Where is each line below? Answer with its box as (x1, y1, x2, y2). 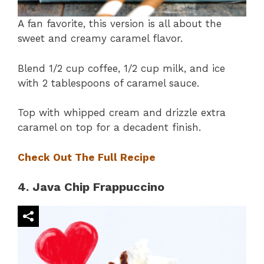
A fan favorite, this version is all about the (18, 18, 222, 30)
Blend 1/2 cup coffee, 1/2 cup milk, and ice (18, 62, 225, 74)
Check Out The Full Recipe (18, 151, 156, 163)
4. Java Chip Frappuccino (18, 180, 164, 194)
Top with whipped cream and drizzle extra (18, 107, 226, 119)
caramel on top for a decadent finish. (18, 121, 201, 134)
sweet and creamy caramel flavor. (18, 32, 183, 45)
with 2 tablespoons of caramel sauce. (18, 77, 199, 89)
